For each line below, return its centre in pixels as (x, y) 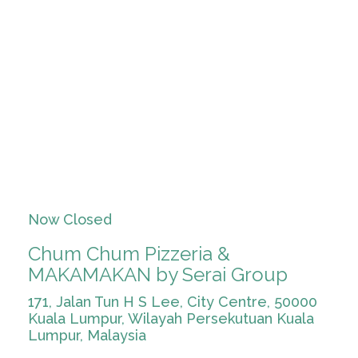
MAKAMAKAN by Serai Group (158, 274)
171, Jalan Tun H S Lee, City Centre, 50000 (173, 302)
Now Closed (70, 219)
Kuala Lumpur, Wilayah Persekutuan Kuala (171, 318)
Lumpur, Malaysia (87, 335)
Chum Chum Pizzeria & (129, 254)
